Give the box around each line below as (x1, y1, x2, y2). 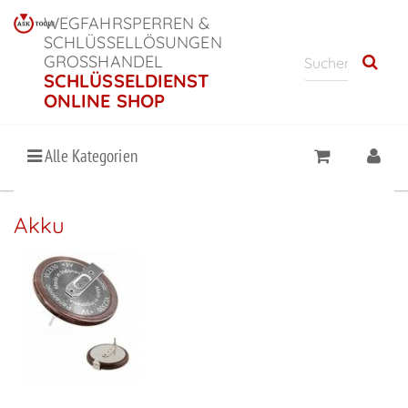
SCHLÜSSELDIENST (43, 69, 210, 92)
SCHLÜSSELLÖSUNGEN (43, 32, 222, 53)
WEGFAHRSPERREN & (43, 13, 210, 34)
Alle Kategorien (42, 145, 138, 167)
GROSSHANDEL (43, 51, 164, 72)
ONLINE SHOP (43, 89, 166, 112)
